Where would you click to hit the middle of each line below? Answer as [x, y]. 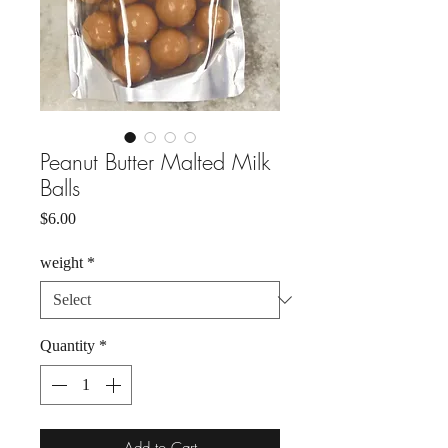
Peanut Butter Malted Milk [155, 162]
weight [61, 263]
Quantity [67, 346]
